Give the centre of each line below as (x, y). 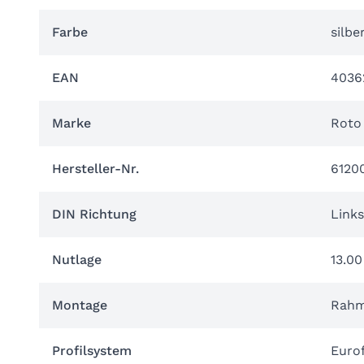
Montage (80, 305)
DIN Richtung (94, 214)
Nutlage (77, 260)
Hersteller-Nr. (95, 169)
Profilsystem (92, 351)
